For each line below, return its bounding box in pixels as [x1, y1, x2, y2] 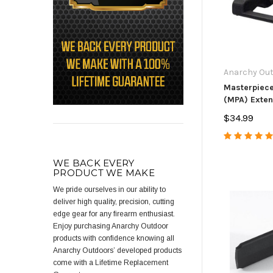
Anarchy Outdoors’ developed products [53, 246, 182, 255]
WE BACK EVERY [53, 157, 135, 169]
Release [224, 106, 256, 117]
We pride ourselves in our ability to [53, 185, 166, 194]
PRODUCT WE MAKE [53, 167, 155, 179]
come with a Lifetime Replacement [53, 258, 168, 268]
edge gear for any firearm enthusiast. [53, 210, 175, 219]
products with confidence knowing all [53, 234, 174, 243]
